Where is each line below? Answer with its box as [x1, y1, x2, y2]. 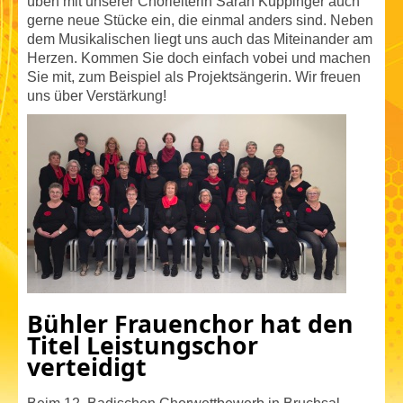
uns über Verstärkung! [27, 88, 166, 104]
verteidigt [27, 351, 147, 384]
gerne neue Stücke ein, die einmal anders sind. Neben [27, 13, 373, 29]
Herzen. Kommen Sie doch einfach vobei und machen [27, 50, 371, 67]
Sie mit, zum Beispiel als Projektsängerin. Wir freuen [27, 69, 361, 85]
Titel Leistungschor [27, 329, 258, 363]
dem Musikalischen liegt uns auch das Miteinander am [27, 31, 372, 48]
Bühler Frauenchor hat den [27, 308, 354, 341]
